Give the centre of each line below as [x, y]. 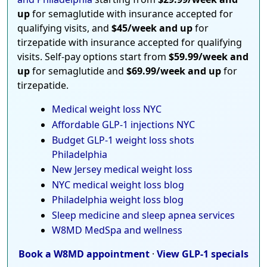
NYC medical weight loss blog [118, 184]
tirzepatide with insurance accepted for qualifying [130, 43]
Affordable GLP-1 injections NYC [123, 124]
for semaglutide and [78, 71]
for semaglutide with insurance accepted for [131, 14]
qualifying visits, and [64, 28]
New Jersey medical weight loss [122, 170]
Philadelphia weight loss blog [117, 200]
